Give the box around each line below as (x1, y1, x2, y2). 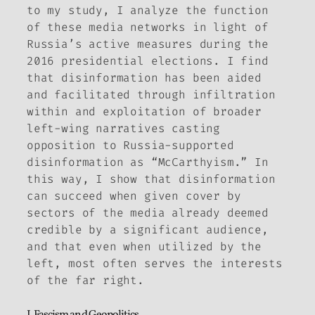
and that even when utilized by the (27, 238, 262, 254)
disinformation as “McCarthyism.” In (27, 154, 269, 169)
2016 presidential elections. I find (27, 53, 269, 68)
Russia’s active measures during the (27, 36, 269, 51)
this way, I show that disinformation (27, 171, 276, 186)
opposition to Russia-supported (27, 137, 234, 153)
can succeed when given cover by (27, 188, 241, 203)
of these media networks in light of (27, 19, 269, 34)
